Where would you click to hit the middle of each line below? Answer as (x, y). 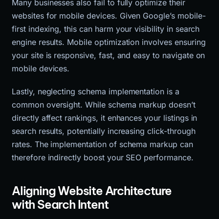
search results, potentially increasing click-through (104, 131)
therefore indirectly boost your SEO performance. (103, 157)
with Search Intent (60, 204)
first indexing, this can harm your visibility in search (106, 29)
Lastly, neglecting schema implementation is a (96, 91)
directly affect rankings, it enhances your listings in (105, 118)
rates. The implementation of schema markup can (102, 144)
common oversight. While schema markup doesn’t (104, 104)
